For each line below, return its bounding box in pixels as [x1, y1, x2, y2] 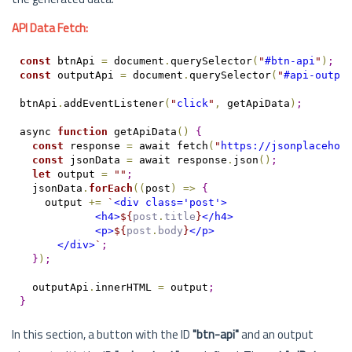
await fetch [132, 139, 208, 152]
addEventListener [63, 97, 164, 109]
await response [132, 153, 227, 166]
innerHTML [94, 280, 158, 293]
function [57, 125, 108, 137]
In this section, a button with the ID [12, 325, 192, 343]
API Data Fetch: [12, 19, 88, 37]
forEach [88, 181, 133, 194]
